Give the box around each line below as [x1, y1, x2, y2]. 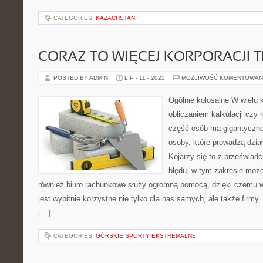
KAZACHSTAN [96, 15, 135, 21]
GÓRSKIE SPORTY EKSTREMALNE [96, 232, 196, 239]
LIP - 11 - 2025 [124, 75, 165, 81]
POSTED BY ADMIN [53, 75, 110, 81]
